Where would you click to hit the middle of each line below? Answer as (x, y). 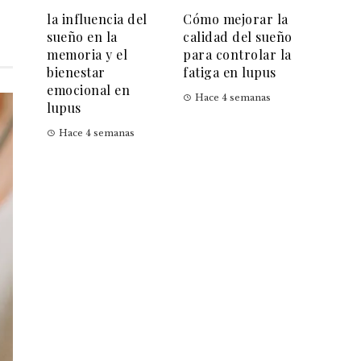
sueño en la (82, 37)
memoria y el (87, 55)
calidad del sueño (238, 37)
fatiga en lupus (230, 73)
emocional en (88, 90)
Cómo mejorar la (236, 19)
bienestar (76, 73)
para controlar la (237, 55)
